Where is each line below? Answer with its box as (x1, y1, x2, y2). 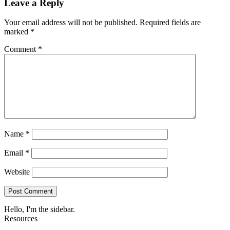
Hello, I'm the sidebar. (4, 205, 75, 214)
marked (4, 27, 30, 36)
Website (4, 167, 30, 177)
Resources (4, 214, 37, 223)
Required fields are (140, 18, 201, 27)
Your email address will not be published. (4, 18, 138, 27)
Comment (4, 45, 38, 54)
